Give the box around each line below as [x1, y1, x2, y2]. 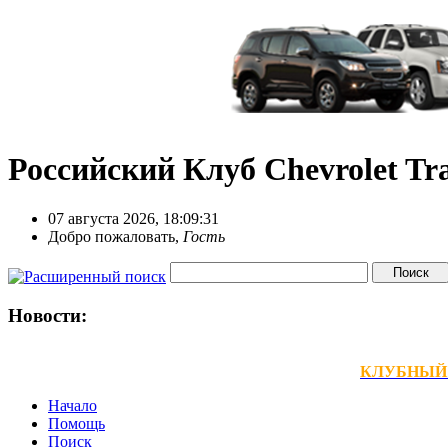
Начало [48, 397, 97, 415]
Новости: [8, 304, 87, 326]
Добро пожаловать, [48, 227, 183, 245]
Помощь [48, 415, 105, 433]
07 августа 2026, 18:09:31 [48, 209, 219, 227]
